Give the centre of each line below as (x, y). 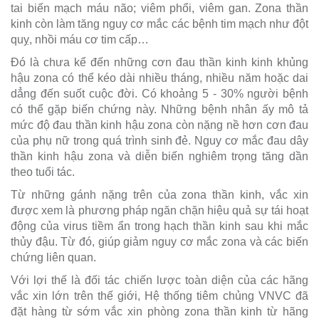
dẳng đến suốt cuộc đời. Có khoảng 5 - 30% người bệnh (159, 94)
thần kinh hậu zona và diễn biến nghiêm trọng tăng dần (159, 157)
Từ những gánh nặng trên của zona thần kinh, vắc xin (159, 195)
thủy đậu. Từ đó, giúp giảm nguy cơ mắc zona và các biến (159, 242)
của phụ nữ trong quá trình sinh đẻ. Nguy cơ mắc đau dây (159, 141)
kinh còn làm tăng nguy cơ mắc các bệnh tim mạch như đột (159, 24)
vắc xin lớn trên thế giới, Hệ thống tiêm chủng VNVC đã (159, 296)
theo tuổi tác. (43, 172)
